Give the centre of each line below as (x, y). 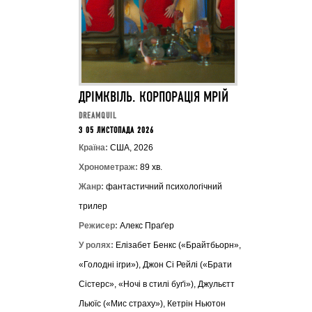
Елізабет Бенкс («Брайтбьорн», (177, 245)
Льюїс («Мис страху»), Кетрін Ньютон (152, 304)
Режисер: (98, 226)
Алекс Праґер (146, 226)
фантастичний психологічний (163, 187)
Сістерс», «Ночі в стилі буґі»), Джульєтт (156, 284)
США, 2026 (130, 148)
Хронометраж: (108, 167)
